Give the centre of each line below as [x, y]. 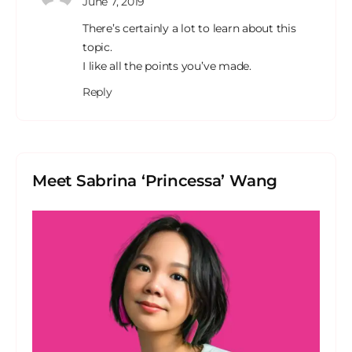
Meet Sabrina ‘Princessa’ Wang [155, 181]
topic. [97, 48]
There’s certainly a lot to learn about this [189, 29]
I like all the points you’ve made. [167, 66]
